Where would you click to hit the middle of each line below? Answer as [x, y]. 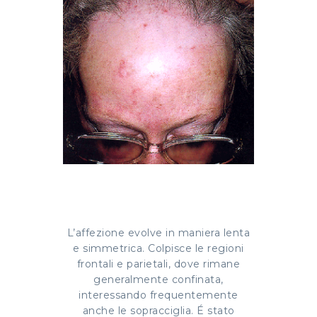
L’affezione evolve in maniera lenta [158, 233]
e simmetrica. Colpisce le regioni [158, 249]
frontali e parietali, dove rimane [158, 264]
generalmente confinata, [158, 280]
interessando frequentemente [158, 295]
